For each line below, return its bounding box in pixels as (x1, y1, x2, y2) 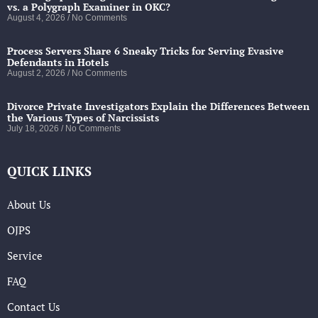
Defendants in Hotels (7, 55, 109, 70)
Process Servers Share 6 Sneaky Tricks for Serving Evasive (7, 44, 284, 58)
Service (7, 248, 43, 263)
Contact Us (7, 300, 60, 314)
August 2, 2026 (7, 68, 67, 79)
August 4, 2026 (7, 13, 67, 23)
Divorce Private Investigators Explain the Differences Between (7, 99, 309, 114)
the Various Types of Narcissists (7, 111, 159, 125)
